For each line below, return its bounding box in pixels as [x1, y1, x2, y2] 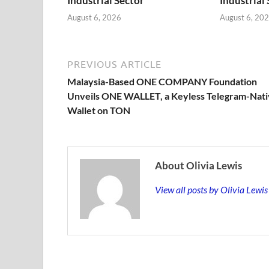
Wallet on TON [67, 104, 130, 116]
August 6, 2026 [67, 13, 121, 23]
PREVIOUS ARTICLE [67, 59, 162, 70]
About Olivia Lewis [155, 159, 242, 172]
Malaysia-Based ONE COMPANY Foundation [67, 76, 257, 88]
